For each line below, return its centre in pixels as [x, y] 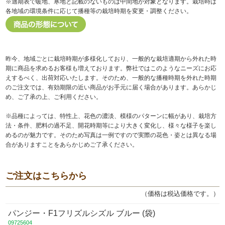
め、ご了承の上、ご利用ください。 [54, 97]
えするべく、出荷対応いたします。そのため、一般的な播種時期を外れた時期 [111, 78]
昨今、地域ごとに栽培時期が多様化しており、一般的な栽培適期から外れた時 [111, 59]
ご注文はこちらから [46, 176]
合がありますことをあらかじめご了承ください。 [72, 145]
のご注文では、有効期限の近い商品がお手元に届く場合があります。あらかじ [111, 88]
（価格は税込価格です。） [180, 194]
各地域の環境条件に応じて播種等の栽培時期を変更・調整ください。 [99, 11]
